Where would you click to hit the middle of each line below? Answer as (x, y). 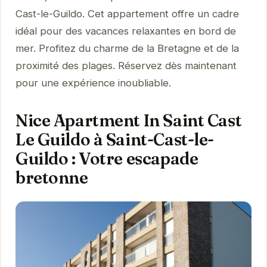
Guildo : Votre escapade (107, 158)
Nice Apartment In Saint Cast (128, 120)
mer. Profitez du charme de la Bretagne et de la (127, 48)
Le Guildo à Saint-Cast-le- (114, 139)
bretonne (52, 177)
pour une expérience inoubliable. (93, 83)
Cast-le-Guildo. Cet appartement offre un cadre (127, 13)
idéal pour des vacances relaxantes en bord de (125, 31)
